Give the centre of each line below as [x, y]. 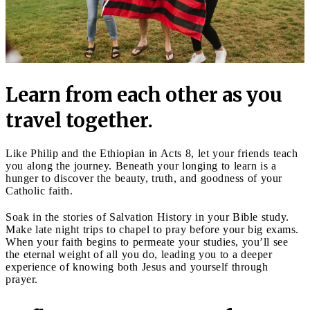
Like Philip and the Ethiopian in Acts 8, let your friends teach [152, 153]
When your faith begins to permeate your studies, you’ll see [147, 241]
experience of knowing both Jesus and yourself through [137, 266]
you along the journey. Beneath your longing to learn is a [141, 165]
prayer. [24, 279]
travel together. [81, 120]
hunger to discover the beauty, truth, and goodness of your [144, 178]
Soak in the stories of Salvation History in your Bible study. [147, 217]
